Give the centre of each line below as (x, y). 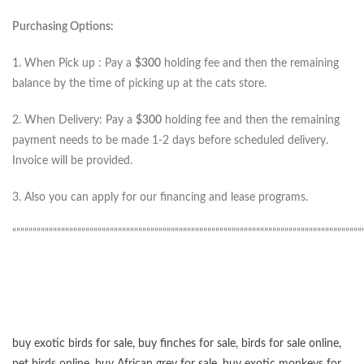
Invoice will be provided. (72, 161)
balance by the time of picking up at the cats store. (139, 84)
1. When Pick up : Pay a (74, 64)
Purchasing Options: (63, 27)
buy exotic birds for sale (72, 344)
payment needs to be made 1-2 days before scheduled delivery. (170, 141)
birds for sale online (290, 344)
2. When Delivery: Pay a (74, 121)
